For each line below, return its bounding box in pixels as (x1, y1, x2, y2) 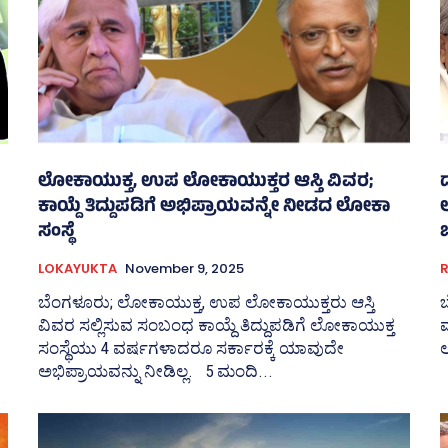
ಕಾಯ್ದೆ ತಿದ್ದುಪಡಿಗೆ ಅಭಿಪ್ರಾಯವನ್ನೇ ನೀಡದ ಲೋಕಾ (38, 193, 390, 224)
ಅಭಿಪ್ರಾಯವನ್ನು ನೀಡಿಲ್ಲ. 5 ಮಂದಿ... (205, 361, 273, 382)
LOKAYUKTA (38, 259, 117, 279)
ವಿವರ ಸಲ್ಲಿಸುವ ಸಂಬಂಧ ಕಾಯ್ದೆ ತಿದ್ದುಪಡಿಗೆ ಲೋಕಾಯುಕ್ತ (38, 315, 395, 336)
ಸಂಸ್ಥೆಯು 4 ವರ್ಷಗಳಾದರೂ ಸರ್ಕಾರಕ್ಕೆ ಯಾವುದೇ (38, 338, 344, 359)
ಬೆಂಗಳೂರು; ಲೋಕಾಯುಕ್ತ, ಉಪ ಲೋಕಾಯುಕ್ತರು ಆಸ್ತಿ (38, 292, 375, 313)
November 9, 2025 (125, 259, 244, 279)
